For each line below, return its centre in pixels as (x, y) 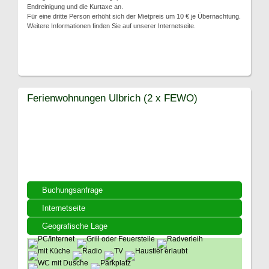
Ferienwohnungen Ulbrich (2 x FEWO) (112, 98)
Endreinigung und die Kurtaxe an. (75, 7)
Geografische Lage (75, 226)
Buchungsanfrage (72, 190)
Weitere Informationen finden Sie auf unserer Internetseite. (111, 26)
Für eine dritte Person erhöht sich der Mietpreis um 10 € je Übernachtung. (134, 16)
